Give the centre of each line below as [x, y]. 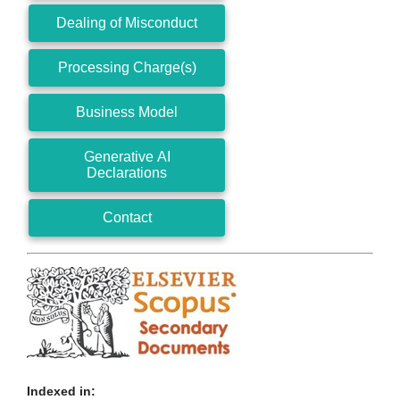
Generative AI [127, 156]
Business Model [127, 112]
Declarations [127, 172]
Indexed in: [61, 391]
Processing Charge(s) [127, 67]
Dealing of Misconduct [127, 22]
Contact [127, 217]
